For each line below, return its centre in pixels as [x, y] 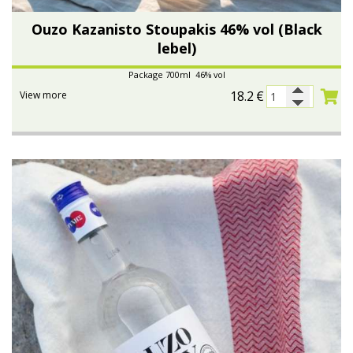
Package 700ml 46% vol [176, 75]
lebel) [176, 48]
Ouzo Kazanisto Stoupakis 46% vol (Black [176, 30]
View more [43, 95]
